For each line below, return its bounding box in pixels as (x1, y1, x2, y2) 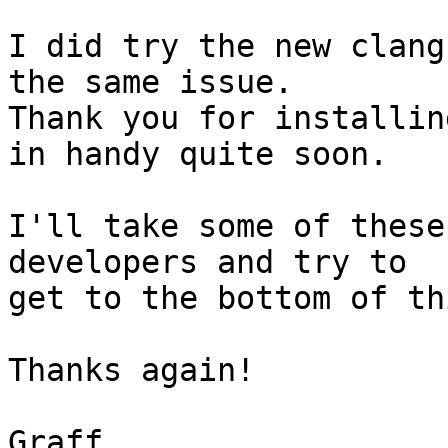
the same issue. (8, 64, 293, 101)
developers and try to (8, 244, 407, 281)
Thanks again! (8, 352, 255, 389)
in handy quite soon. (8, 136, 388, 173)
